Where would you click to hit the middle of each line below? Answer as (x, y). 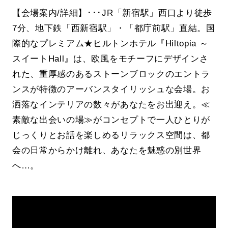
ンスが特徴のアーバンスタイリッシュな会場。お (111, 89)
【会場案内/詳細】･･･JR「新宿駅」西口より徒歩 (112, 12)
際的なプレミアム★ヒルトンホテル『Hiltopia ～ (110, 43)
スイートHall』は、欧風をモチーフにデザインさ (110, 58)
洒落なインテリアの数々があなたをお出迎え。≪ (111, 104)
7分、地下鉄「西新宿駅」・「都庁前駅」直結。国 (113, 28)
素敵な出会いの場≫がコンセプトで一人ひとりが (111, 119)
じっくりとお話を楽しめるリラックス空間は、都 (111, 135)
